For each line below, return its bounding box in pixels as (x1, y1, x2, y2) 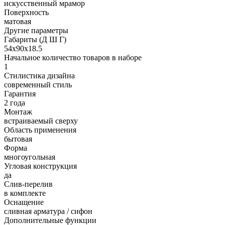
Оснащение (4, 197, 44, 206)
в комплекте (4, 188, 46, 197)
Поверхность (4, 8, 49, 17)
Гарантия (4, 89, 36, 98)
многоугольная (4, 152, 55, 161)
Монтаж (4, 107, 32, 116)
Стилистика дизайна (4, 71, 75, 80)
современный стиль (4, 80, 72, 89)
